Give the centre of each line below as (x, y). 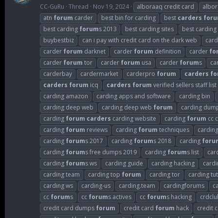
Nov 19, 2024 (111, 6)
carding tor (165, 174)
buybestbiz (59, 40)
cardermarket (99, 73)
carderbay (58, 73)
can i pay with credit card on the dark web (140, 40)
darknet (94, 51)
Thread (79, 6)
